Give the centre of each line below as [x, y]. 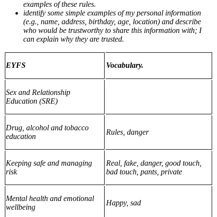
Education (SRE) [32, 101]
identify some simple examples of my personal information [112, 13]
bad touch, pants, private [144, 171]
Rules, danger [127, 132]
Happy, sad [124, 202]
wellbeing [21, 207]
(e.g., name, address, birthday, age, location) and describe [112, 21]
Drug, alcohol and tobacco [47, 127]
